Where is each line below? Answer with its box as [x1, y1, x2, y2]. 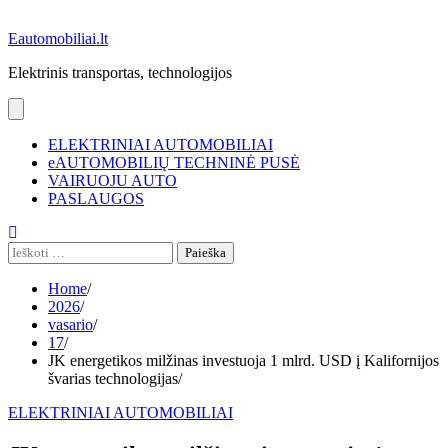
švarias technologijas [48, 370, 178, 387]
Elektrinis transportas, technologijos [8, 64, 232, 81]
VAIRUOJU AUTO [48, 172, 177, 189]
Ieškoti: [7, 241, 53, 258]
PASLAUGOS [48, 190, 144, 207]
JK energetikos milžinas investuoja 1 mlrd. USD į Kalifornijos [48, 352, 439, 369]
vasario [48, 316, 93, 333]
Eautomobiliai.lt [8, 30, 108, 47]
